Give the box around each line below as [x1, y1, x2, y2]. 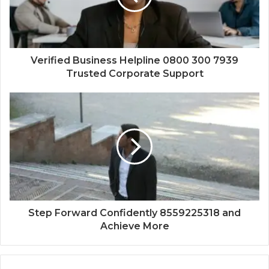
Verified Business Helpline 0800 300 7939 [31, 54, 238, 66]
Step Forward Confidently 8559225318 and [28, 207, 241, 219]
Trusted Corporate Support [65, 67, 204, 79]
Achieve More [100, 220, 169, 232]
